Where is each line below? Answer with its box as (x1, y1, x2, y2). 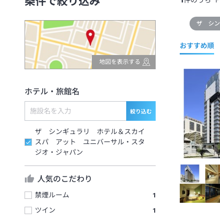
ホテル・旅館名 (25, 87, 80, 97)
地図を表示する (99, 58, 140, 66)
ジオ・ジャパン (35, 148, 83, 157)
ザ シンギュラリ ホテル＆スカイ (35, 128, 145, 136)
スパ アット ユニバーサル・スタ (35, 138, 145, 146)
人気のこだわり (37, 174, 92, 184)
